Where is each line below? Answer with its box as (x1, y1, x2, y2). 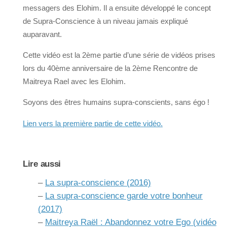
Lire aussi (23, 159, 61, 169)
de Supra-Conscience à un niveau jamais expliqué (23, 17, 188, 26)
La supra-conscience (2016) (45, 177, 151, 187)
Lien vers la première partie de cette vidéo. (23, 119, 163, 128)
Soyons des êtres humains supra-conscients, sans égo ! (23, 98, 209, 107)
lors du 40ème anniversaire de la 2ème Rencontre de (23, 64, 198, 73)
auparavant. (23, 30, 62, 39)
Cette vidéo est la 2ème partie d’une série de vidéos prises (23, 51, 215, 60)
